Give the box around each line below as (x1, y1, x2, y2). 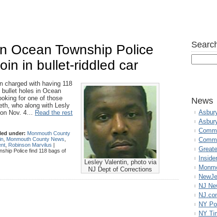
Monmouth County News (6, 136, 64, 142)
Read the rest (35, 109, 73, 116)
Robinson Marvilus (8, 142, 52, 148)
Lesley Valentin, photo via (84, 158, 156, 166)
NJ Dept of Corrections (88, 166, 152, 173)
